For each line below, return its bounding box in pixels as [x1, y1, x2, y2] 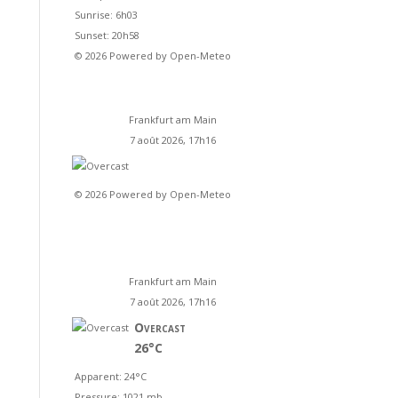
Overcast [133, 319, 186, 336]
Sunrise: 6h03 [74, 8, 138, 21]
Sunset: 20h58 [74, 28, 139, 42]
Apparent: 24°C [74, 370, 147, 383]
